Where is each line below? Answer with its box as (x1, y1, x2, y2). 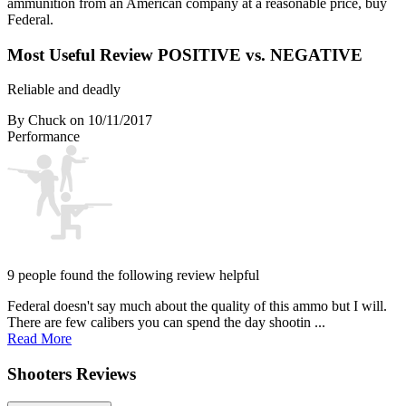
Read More (7, 331, 72, 347)
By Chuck (7, 112, 66, 129)
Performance (7, 129, 80, 145)
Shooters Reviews (7, 364, 136, 384)
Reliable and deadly (7, 82, 121, 98)
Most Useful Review (7, 44, 158, 64)
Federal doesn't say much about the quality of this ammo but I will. (7, 298, 387, 314)
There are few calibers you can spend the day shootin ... (7, 314, 325, 331)
